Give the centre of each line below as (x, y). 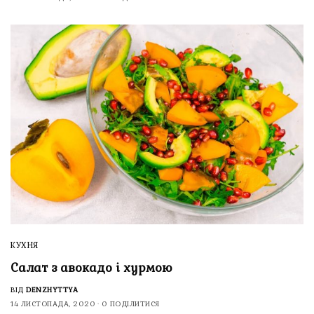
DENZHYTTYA (52, 290)
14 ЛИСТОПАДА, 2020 (53, 304)
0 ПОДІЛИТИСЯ (130, 304)
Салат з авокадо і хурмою (91, 268)
